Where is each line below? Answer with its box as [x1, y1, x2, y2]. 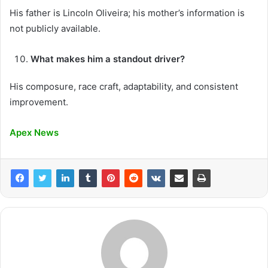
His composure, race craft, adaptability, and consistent [10, 81, 238, 93]
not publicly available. [10, 23, 100, 35]
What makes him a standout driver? [31, 53, 185, 65]
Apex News [10, 127, 59, 139]
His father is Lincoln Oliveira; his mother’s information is [10, 7, 245, 19]
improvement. [10, 96, 68, 108]
